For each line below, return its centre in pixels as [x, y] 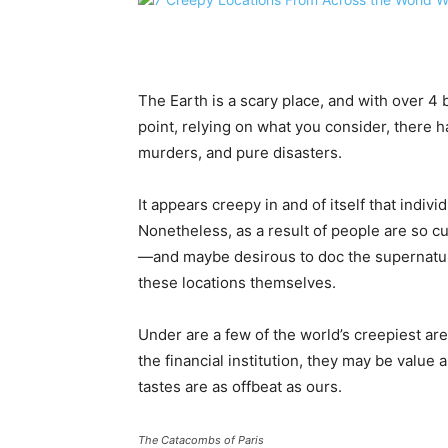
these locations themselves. [237, 283]
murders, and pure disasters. [240, 153]
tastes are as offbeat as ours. [240, 387]
